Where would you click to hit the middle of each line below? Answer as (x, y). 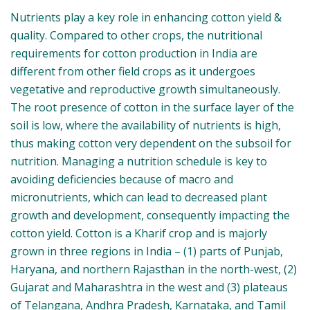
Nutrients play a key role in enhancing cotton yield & (146, 17)
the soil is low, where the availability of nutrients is (141, 125)
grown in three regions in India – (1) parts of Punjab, (147, 251)
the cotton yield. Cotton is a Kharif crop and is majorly (149, 233)
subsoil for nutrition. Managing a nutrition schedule (145, 161)
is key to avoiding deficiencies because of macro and (145, 179)
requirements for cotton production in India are (134, 53)
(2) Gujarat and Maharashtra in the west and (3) (133, 287)
